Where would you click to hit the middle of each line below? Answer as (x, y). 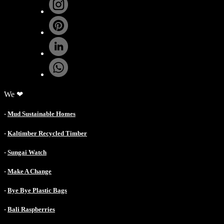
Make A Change (29, 171)
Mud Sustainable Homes (41, 114)
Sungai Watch (27, 152)
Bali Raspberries (31, 209)
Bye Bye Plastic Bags (37, 190)
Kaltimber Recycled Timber (47, 133)
